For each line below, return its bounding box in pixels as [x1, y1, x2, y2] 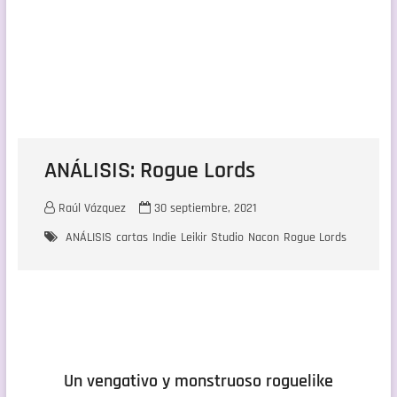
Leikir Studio [180, 230, 244, 246]
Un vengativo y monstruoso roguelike [63, 370, 333, 393]
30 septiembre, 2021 [150, 200, 257, 217]
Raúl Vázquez [54, 200, 126, 217]
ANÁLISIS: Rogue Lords [43, 156, 255, 186]
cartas [115, 230, 148, 246]
